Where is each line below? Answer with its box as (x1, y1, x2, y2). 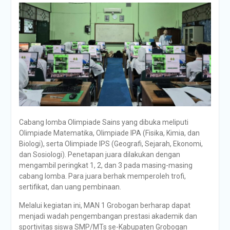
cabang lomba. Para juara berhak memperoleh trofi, (18, 171, 186, 180)
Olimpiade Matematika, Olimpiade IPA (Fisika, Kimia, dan (18, 128, 200, 137)
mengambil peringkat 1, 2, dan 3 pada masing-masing (18, 161, 193, 169)
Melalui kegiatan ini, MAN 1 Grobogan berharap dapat (18, 201, 190, 209)
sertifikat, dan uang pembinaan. (18, 182, 121, 191)
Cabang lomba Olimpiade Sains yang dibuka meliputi (18, 118, 188, 126)
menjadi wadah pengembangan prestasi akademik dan (18, 212, 197, 220)
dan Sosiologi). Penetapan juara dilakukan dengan (18, 150, 180, 159)
